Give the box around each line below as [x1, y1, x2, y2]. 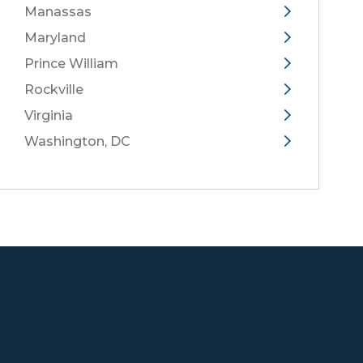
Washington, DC [24, 134, 130, 149]
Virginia [24, 108, 73, 123]
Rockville [24, 82, 83, 97]
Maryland [24, 30, 86, 45]
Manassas [24, 4, 92, 19]
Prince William [24, 56, 118, 71]
